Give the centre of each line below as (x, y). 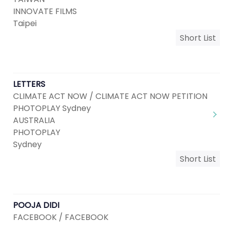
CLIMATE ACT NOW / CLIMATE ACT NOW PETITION (110, 96)
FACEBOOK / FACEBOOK (61, 217)
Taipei (25, 23)
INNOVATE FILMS (45, 11)
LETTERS (29, 84)
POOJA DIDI (36, 205)
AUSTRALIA (34, 120)
